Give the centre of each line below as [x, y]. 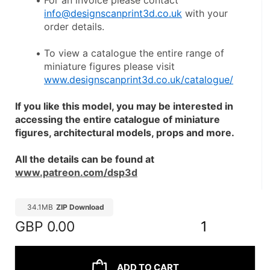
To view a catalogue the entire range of [134, 53]
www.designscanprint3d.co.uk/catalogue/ [139, 80]
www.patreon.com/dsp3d [76, 172]
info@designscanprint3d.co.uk [113, 13]
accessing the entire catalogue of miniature [118, 119]
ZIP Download [80, 207]
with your [205, 13]
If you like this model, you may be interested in [124, 106]
